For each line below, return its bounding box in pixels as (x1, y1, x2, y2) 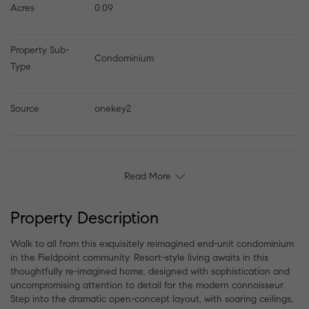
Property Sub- (10, 43, 69, 56)
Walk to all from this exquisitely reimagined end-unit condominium (10, 237, 294, 250)
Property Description (10, 207, 159, 228)
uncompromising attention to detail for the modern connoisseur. (10, 279, 285, 291)
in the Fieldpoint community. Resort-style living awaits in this (10, 251, 268, 263)
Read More (124, 170, 171, 182)
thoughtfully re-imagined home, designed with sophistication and (10, 265, 290, 277)
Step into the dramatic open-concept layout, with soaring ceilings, (10, 292, 293, 305)
